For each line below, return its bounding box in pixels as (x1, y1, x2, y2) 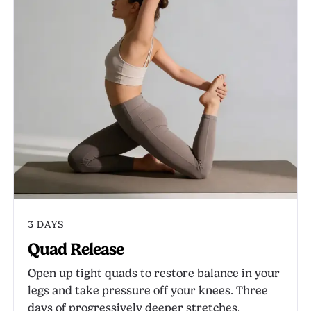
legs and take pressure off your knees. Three (28, 284, 268, 297)
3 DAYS (28, 219, 64, 230)
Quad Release (28, 239, 124, 259)
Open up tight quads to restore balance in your (28, 267, 280, 280)
